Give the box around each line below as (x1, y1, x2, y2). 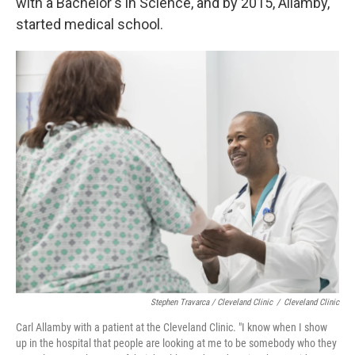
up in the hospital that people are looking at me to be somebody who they (16, 336, 337, 349)
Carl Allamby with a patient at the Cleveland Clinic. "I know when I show (16, 320, 327, 334)
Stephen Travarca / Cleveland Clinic (151, 296, 273, 307)
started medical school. (16, 15, 163, 32)
